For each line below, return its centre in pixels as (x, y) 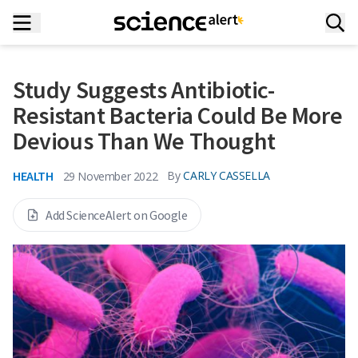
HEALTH (33, 176)
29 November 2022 (110, 176)
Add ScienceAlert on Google (117, 215)
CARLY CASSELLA (227, 175)
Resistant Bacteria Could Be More (178, 115)
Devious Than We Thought (144, 141)
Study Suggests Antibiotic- (144, 89)
